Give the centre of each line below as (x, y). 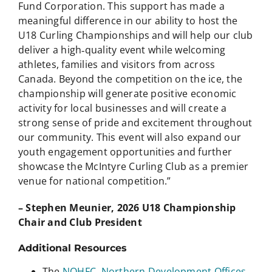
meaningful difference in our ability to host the (128, 21)
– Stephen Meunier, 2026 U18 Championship (127, 208)
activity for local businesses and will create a (122, 108)
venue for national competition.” (94, 181)
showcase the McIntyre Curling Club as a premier (133, 167)
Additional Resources (72, 248)
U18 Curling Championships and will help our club (135, 36)
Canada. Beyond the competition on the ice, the (130, 79)
